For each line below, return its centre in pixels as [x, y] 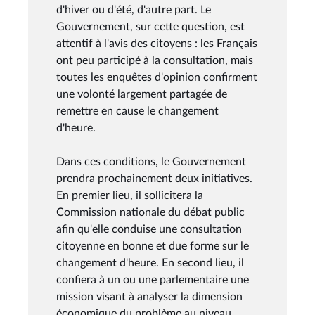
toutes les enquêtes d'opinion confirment [157, 77]
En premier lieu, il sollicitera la [130, 195]
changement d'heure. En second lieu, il [150, 263]
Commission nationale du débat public [150, 212]
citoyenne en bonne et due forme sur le [153, 246]
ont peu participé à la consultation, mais [155, 60]
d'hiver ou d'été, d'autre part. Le [134, 9]
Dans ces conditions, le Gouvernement [151, 161]
